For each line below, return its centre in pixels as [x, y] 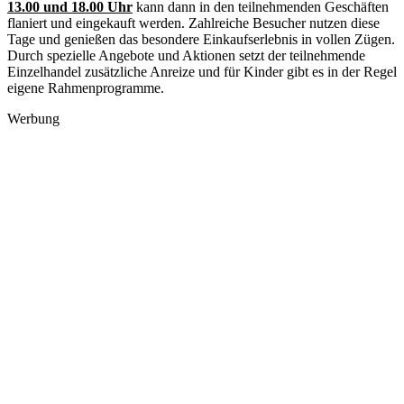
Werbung [33, 118]
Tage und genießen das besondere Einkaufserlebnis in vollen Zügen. [201, 39]
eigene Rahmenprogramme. [86, 87]
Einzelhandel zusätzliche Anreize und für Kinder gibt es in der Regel [202, 71]
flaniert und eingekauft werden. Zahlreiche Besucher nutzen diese [193, 23]
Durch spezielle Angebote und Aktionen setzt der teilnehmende [186, 55]
